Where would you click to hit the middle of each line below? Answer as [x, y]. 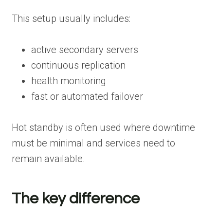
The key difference [76, 199]
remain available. [48, 158]
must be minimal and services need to [93, 143]
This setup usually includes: [71, 18]
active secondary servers [85, 49]
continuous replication [78, 65]
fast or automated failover [87, 96]
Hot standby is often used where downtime [103, 127]
